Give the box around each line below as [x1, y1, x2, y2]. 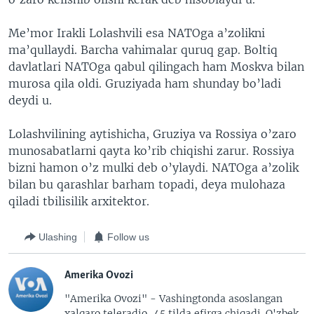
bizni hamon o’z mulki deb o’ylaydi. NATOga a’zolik [8, 161, 299, 175]
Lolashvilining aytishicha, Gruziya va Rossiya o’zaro [8, 127, 296, 141]
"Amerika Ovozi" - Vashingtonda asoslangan [64, 292, 282, 305]
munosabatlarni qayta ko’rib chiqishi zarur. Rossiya [8, 144, 294, 158]
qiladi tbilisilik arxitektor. [8, 194, 149, 208]
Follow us [107, 231, 149, 243]
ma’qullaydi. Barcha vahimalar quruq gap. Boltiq [8, 43, 278, 57]
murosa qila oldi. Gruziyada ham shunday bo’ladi [8, 76, 281, 90]
